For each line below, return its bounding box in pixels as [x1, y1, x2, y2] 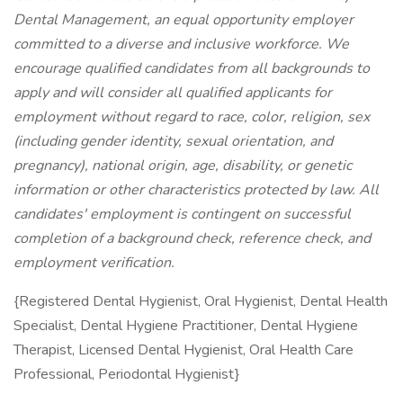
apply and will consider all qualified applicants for [13, 83, 332, 103]
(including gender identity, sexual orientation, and [13, 131, 333, 151]
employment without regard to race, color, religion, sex [13, 107, 370, 127]
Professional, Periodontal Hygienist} [13, 364, 239, 384]
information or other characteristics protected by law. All [13, 180, 379, 200]
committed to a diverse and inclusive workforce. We [13, 34, 349, 54]
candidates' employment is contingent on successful [13, 204, 351, 224]
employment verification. [13, 253, 175, 273]
